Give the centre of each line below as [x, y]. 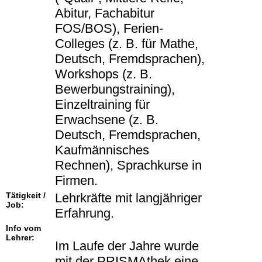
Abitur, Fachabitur [105, 13]
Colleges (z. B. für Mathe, [127, 44]
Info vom [23, 228]
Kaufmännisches [102, 150]
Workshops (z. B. [104, 74]
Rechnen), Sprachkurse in [128, 166]
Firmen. [76, 181]
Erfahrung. [85, 213]
